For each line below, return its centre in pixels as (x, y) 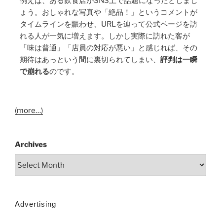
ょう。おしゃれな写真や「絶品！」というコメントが (109, 12)
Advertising (36, 204)
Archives (31, 144)
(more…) (29, 110)
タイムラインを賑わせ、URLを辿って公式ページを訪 (109, 24)
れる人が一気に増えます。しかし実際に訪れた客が (105, 36)
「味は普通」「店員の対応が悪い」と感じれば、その (109, 48)
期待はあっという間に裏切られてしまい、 (90, 59)
